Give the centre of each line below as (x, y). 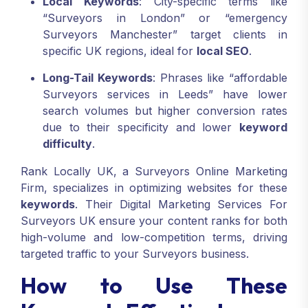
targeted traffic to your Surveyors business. (135, 254)
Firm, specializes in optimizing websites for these (154, 188)
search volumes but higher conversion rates (165, 111)
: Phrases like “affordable (220, 78)
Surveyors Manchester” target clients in (165, 35)
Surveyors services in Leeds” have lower (165, 95)
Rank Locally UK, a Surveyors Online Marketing (154, 172)
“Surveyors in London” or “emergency (165, 18)
